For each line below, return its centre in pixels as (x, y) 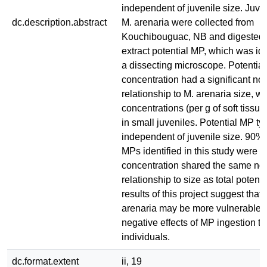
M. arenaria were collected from (188, 22)
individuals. (146, 237)
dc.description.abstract (59, 22)
